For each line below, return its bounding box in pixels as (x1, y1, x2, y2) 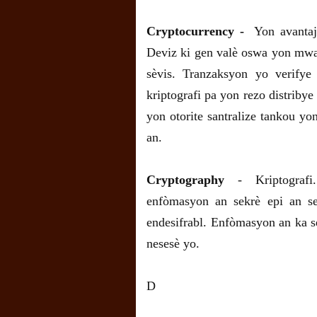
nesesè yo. (146, 236, 200, 251)
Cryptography (146, 173, 224, 188)
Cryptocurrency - (146, 24, 244, 39)
